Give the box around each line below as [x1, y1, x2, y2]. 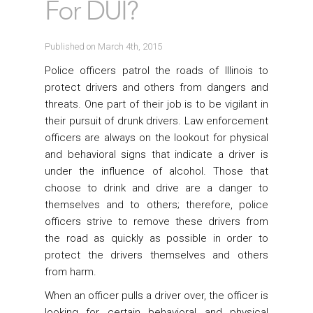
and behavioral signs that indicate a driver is [45, 148, 268, 161]
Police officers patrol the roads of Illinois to [45, 64, 268, 77]
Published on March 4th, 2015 [45, 41, 162, 52]
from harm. [45, 265, 96, 278]
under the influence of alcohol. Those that [45, 165, 268, 177]
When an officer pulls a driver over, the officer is [45, 289, 268, 302]
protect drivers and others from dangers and [45, 81, 268, 94]
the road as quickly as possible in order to [45, 232, 268, 245]
